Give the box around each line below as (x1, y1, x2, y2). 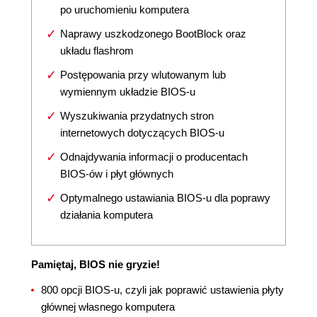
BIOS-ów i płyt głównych (60, 168, 173, 180)
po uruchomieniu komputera (60, 4, 189, 16)
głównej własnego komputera (41, 301, 175, 313)
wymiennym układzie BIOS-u (60, 86, 195, 98)
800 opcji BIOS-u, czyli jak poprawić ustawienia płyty (41, 284, 284, 296)
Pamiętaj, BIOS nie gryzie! (31, 258, 160, 270)
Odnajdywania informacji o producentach (60, 151, 248, 163)
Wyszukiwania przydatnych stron (60, 110, 214, 122)
